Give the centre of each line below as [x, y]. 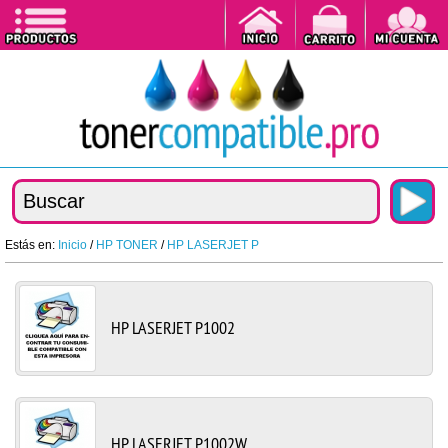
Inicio [72, 244]
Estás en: [31, 244]
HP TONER [127, 244]
